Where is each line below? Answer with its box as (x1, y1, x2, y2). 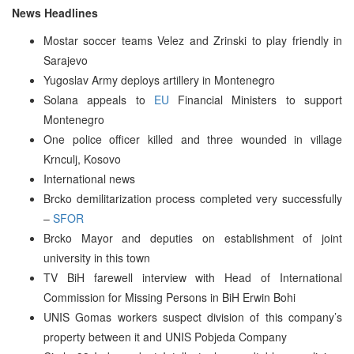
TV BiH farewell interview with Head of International (43, 269, 342, 285)
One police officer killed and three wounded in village (43, 130, 342, 147)
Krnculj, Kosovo (43, 150, 121, 167)
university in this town (43, 249, 150, 265)
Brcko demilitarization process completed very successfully (43, 190, 342, 206)
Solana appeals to (43, 91, 154, 107)
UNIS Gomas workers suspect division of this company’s (43, 308, 342, 325)
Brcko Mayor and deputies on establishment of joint (43, 229, 342, 246)
